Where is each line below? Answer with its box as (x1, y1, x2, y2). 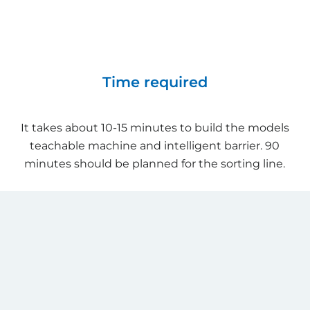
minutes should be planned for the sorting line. (24, 156, 286, 170)
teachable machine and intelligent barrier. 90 (30, 138, 280, 152)
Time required (102, 73, 208, 91)
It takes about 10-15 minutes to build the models (20, 120, 289, 134)
